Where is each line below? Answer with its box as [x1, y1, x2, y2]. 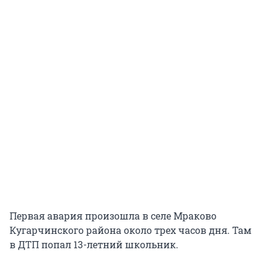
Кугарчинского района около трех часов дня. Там [10, 223, 251, 236]
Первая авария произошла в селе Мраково [10, 209, 217, 222]
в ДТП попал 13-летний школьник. [10, 237, 178, 251]
